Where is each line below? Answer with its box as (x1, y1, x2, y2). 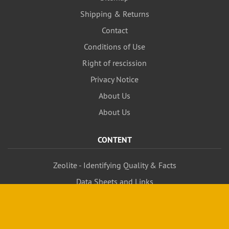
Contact (101, 25, 128, 35)
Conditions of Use (84, 41, 145, 52)
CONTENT (97, 134, 132, 145)
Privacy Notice (90, 74, 139, 84)
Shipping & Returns (80, 9, 149, 19)
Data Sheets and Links (76, 176, 153, 187)
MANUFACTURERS (82, 210, 147, 220)
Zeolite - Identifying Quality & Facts (53, 160, 176, 170)
